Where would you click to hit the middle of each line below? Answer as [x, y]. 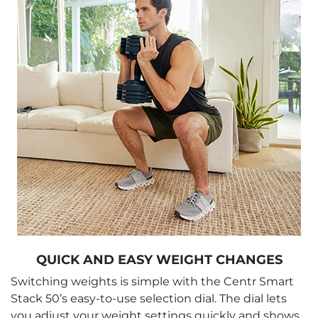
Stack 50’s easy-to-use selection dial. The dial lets [149, 298]
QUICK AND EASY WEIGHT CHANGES [159, 259]
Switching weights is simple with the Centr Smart [152, 281]
